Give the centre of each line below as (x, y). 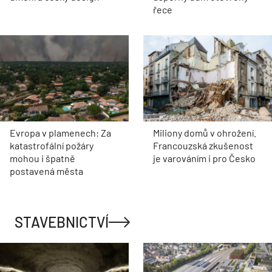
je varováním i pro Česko (204, 158)
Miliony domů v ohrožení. (205, 132)
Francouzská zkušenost (203, 145)
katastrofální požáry (52, 145)
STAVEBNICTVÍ (62, 222)
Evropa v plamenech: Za (60, 132)
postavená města (46, 171)
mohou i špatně (42, 158)
